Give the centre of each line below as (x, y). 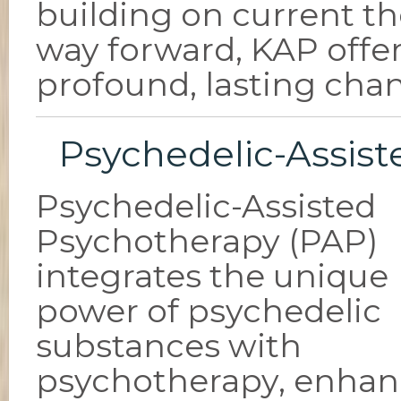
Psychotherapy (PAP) (207, 241)
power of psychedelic (209, 311)
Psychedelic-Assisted (206, 206)
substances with (169, 346)
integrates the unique (212, 276)
